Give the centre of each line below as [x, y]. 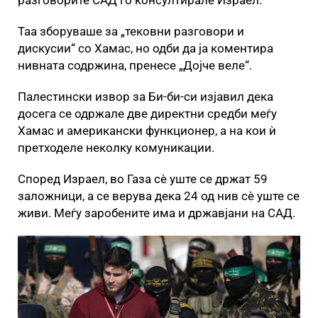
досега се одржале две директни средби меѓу [147, 114]
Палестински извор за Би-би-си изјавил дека [146, 97]
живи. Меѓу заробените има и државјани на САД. [158, 213]
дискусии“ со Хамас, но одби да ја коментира [146, 48]
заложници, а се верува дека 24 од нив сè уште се [159, 196]
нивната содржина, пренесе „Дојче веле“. [136, 65]
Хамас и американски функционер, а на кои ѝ [147, 131]
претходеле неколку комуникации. [119, 148]
